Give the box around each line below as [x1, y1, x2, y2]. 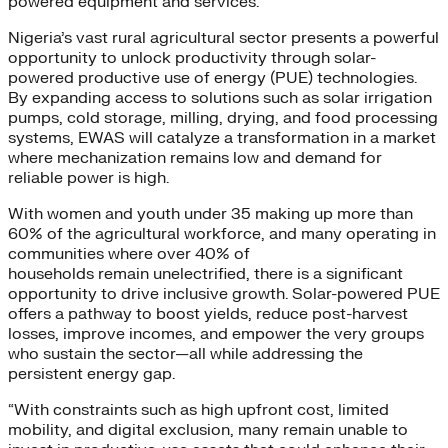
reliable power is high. [8, 168, 177, 189]
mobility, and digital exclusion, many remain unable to [8, 420, 408, 441]
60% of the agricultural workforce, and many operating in [8, 224, 436, 245]
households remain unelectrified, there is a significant [8, 264, 403, 285]
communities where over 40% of [8, 244, 250, 265]
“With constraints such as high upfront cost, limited [8, 400, 389, 421]
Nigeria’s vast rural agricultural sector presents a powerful [8, 28, 439, 49]
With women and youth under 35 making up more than [8, 204, 413, 225]
